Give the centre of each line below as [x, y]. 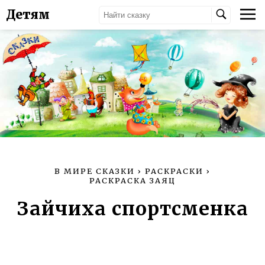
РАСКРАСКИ [174, 171]
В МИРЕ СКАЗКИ [95, 171]
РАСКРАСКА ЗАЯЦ [132, 180]
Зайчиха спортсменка [132, 209]
